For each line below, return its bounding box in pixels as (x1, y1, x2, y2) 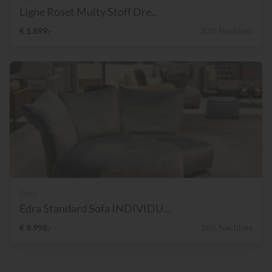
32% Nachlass (200, 25, 253, 36)
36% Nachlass (200, 222, 253, 233)
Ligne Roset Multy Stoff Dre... (19, 5, 158, 19)
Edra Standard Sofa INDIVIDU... (19, 202, 171, 216)
